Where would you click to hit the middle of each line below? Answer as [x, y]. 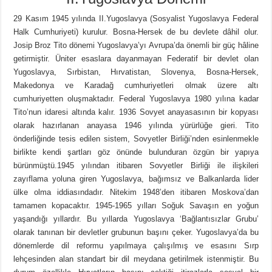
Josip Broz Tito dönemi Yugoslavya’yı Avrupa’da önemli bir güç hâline [136, 46]
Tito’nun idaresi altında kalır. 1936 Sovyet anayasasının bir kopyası [136, 112]
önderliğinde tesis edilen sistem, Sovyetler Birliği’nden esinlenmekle [136, 139]
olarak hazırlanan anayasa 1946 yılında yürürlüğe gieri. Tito [136, 126]
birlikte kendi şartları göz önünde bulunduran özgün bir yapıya [136, 152]
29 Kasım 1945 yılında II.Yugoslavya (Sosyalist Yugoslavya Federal [136, 19]
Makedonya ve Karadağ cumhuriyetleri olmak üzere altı [136, 86]
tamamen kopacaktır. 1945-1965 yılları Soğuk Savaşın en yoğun [136, 206]
